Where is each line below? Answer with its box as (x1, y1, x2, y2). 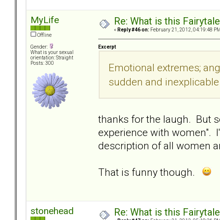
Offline (36, 32, 52, 38)
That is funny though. (98, 165, 202, 178)
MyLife (30, 14, 59, 26)
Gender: (30, 44, 49, 50)
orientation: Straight (30, 55, 73, 61)
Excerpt (98, 44, 116, 50)
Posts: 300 (30, 60, 54, 66)
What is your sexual (30, 50, 74, 55)
